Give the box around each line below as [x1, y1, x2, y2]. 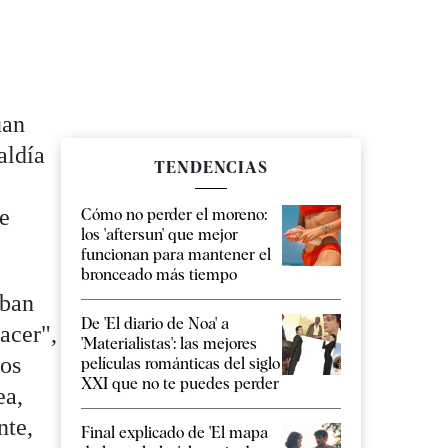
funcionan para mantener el [81, 244, 271, 264]
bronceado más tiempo [81, 264, 237, 284]
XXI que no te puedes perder [81, 373, 279, 393]
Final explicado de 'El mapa [81, 422, 268, 442]
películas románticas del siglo [81, 353, 280, 373]
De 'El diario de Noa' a [81, 313, 229, 333]
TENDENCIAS [154, 157, 268, 177]
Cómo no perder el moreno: [81, 204, 267, 224]
